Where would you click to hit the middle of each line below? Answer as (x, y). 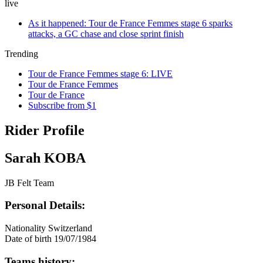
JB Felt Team (29, 183)
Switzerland (70, 228)
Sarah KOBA (45, 158)
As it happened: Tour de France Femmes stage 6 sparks (130, 23)
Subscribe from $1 (62, 105)
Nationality (25, 228)
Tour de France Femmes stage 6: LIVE (100, 74)
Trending (21, 54)
